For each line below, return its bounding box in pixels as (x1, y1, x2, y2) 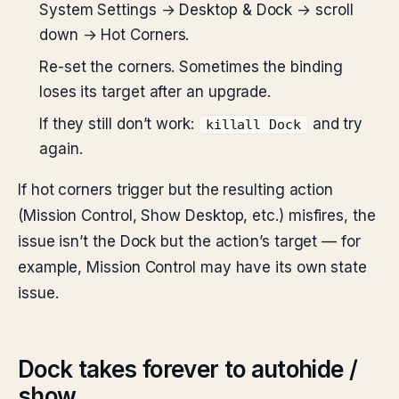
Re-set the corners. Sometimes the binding (39, 58, 343, 76)
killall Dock (205, 118, 301, 132)
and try (307, 115, 363, 133)
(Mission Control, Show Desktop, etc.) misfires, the (18, 207, 376, 224)
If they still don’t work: (39, 115, 199, 133)
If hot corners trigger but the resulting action (18, 181, 334, 199)
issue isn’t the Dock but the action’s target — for (18, 232, 361, 250)
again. (39, 140, 83, 158)
